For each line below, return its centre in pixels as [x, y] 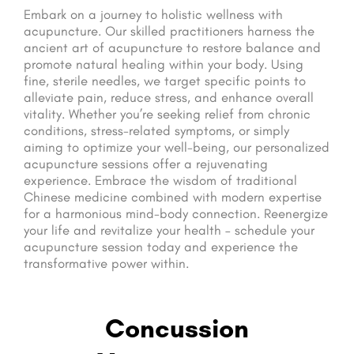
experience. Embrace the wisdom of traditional [160, 180]
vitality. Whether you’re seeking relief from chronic [167, 113]
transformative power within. [106, 263]
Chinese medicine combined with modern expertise [173, 196]
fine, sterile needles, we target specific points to [165, 80]
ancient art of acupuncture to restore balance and [172, 47]
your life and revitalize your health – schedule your [169, 230]
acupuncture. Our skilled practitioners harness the [169, 30]
